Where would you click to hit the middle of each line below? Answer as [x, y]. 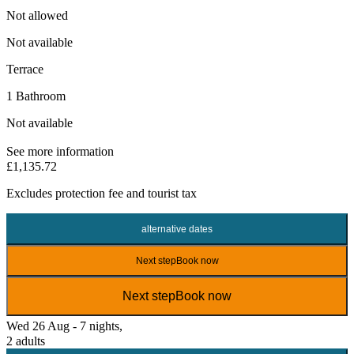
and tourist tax [160, 193]
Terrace [25, 69]
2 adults [26, 341]
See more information [60, 151]
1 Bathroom [36, 96]
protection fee [89, 193]
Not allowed [37, 15]
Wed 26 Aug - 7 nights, [64, 326]
